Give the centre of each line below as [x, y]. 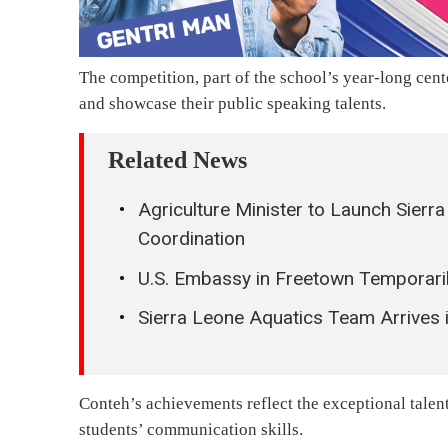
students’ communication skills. [191, 429]
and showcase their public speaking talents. [233, 104]
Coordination [192, 239]
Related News [178, 160]
